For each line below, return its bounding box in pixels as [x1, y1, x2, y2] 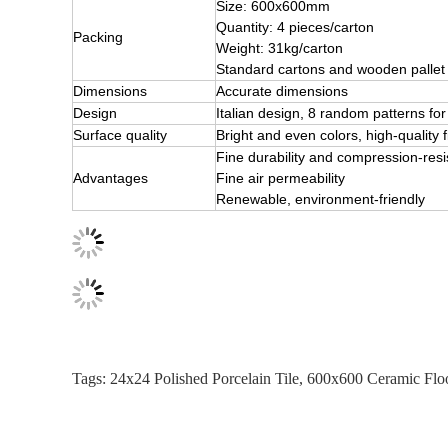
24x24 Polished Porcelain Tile [110, 370, 299, 387]
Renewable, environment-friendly [216, 191, 425, 207]
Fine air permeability [216, 170, 345, 186]
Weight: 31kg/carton [216, 40, 343, 56]
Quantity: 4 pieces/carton [216, 19, 374, 35]
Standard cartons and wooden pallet [216, 61, 445, 77]
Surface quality [73, 127, 167, 143]
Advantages [73, 170, 148, 186]
